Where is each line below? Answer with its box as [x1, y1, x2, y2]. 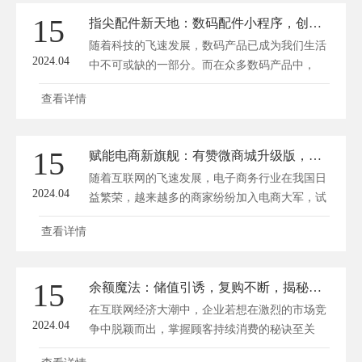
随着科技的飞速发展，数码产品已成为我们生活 [89, 40, 326, 53]
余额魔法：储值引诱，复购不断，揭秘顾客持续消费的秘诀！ [309, 280, 322, 295]
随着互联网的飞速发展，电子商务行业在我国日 [89, 171, 326, 184]
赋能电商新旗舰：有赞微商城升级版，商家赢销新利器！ [309, 148, 322, 162]
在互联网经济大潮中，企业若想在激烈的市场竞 [89, 304, 326, 317]
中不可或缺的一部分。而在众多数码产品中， [89, 59, 315, 72]
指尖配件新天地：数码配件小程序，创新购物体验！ [309, 16, 322, 31]
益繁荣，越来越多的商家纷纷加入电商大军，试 [89, 191, 326, 204]
